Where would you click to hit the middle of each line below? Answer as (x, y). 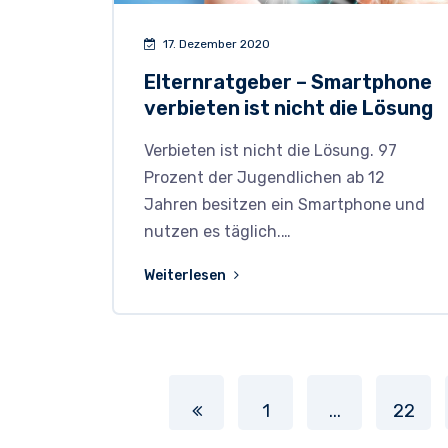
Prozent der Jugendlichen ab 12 (264, 178)
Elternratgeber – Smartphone (288, 82)
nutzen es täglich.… (217, 232)
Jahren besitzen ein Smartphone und (284, 205)
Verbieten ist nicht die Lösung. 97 (270, 151)
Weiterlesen (186, 276)
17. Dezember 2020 (215, 44)
